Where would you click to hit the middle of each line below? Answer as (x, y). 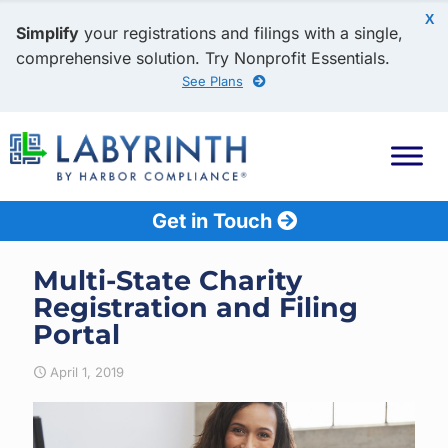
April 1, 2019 (87, 372)
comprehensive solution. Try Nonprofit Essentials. (203, 58)
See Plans (212, 81)
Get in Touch (214, 220)
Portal (76, 334)
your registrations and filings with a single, (241, 33)
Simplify (47, 33)
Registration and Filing (195, 307)
